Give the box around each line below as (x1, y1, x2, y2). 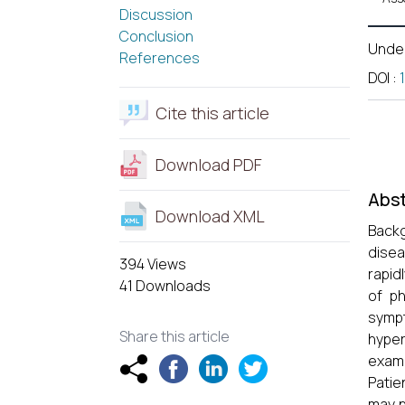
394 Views (119, 254, 186, 274)
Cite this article (155, 102, 269, 124)
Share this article (119, 326, 230, 346)
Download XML (155, 205, 265, 227)
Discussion (119, 5, 193, 24)
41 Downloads (119, 276, 211, 296)
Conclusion (119, 26, 193, 46)
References (119, 48, 200, 68)
